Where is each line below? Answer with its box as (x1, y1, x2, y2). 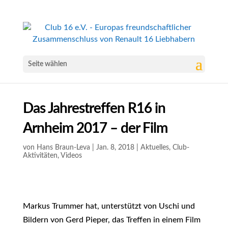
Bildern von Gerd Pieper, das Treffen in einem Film (22, 216, 201, 224)
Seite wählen (27, 61, 67, 68)
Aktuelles (140, 144, 169, 151)
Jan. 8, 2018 (96, 144, 134, 151)
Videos (60, 152, 82, 159)
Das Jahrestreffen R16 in (22, 101, 165, 116)
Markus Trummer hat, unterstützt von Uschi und (22, 202, 195, 210)
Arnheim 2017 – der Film (22, 121, 167, 135)
